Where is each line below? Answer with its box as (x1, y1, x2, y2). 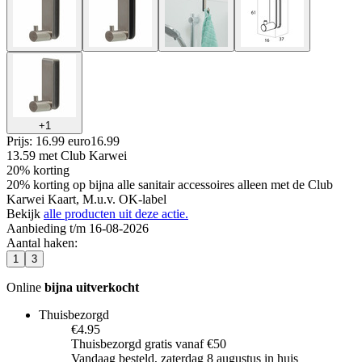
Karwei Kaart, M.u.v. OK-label (6, 192, 166, 206)
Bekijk (6, 206, 44, 221)
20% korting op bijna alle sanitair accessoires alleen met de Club (6, 177, 333, 192)
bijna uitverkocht (44, 280, 139, 294)
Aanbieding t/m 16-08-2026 (6, 221, 149, 235)
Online (6, 280, 44, 294)
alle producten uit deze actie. (44, 206, 188, 221)
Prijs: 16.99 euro (6, 133, 90, 148)
